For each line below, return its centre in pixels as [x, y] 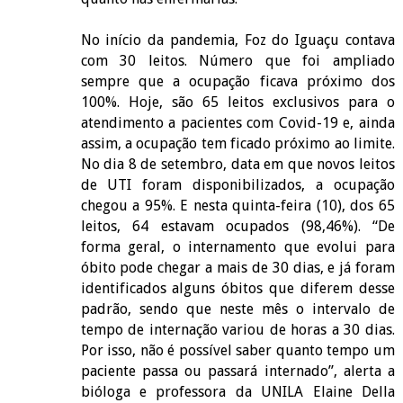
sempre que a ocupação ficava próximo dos [238, 81]
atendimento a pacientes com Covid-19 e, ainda [238, 122]
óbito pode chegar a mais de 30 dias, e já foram [238, 267]
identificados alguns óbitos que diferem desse [238, 288]
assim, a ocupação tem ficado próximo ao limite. [238, 143]
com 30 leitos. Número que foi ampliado [238, 60]
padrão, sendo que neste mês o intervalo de [238, 309]
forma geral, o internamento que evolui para [238, 246]
